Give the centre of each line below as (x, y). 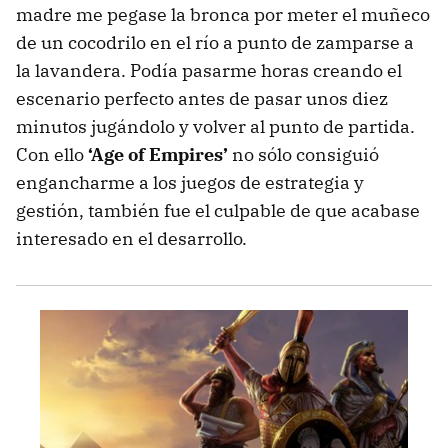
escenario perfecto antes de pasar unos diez (202, 99)
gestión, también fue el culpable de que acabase (218, 211)
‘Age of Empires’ (158, 155)
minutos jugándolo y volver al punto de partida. (215, 127)
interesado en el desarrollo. (131, 239)
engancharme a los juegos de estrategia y (190, 183)
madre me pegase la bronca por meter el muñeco (223, 15)
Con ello (52, 155)
